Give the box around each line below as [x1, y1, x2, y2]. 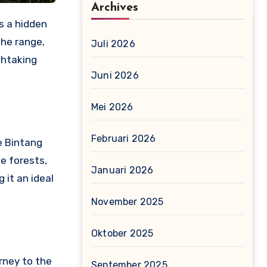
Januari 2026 [91, 164, 154, 176]
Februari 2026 [91, 133, 156, 144]
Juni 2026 [91, 70, 139, 81]
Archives [91, 2, 138, 14]
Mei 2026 [91, 101, 133, 113]
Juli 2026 [91, 38, 135, 49]
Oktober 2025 [91, 228, 154, 239]
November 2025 [91, 196, 164, 207]
